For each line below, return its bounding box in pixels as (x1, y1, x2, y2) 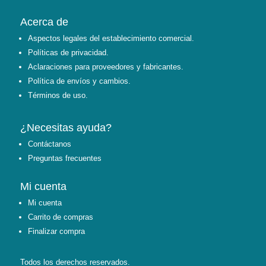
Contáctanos (27, 139, 71, 148)
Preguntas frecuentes (27, 153, 102, 163)
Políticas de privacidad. (27, 47, 109, 57)
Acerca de (20, 15, 68, 28)
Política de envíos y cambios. (27, 76, 131, 85)
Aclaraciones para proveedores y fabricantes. (27, 62, 183, 71)
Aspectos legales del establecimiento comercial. (27, 33, 194, 43)
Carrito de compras (27, 212, 93, 221)
